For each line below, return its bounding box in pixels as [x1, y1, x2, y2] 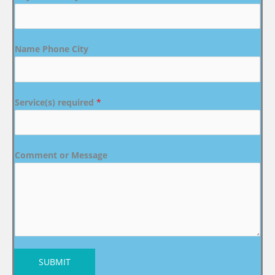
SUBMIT [39, 256, 71, 268]
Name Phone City [15, 43, 88, 55]
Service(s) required [15, 96, 96, 108]
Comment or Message [15, 149, 107, 161]
